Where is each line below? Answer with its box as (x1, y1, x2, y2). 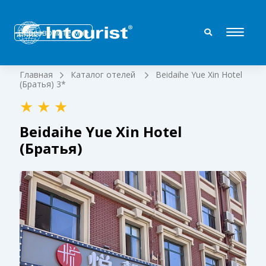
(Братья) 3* (19, 78, 66, 90)
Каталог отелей (70, 69, 138, 80)
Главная (19, 69, 53, 80)
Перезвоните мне (18, 27, 89, 38)
